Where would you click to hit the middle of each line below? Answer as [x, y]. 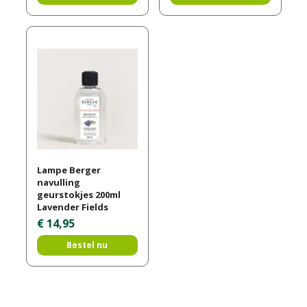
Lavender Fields [72, 207]
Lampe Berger [69, 170]
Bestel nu [87, 245]
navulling [58, 183]
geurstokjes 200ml [78, 195]
